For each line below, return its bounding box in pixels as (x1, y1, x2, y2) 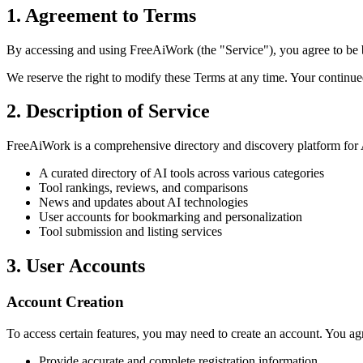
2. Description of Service (6, 100, 210, 122)
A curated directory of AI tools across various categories (39, 166, 324, 181)
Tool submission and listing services (39, 224, 222, 239)
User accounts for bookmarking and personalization (39, 210, 302, 224)
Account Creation (6, 293, 124, 311)
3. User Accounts (6, 255, 145, 277)
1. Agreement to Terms (6, 4, 196, 26)
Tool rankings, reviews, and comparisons (39, 181, 248, 195)
